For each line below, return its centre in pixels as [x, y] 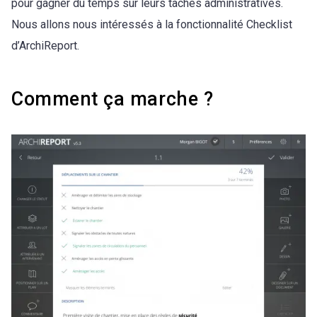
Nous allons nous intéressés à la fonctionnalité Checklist [152, 25]
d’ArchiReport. [45, 46]
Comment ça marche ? [113, 99]
